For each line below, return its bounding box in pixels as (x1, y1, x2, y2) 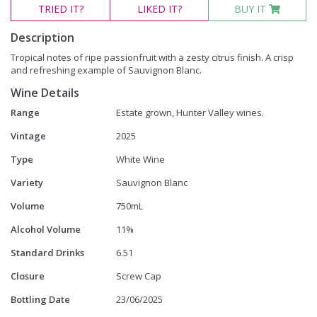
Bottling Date (11, 292, 70, 306)
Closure (11, 269, 45, 282)
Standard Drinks (11, 246, 84, 259)
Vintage (11, 129, 46, 142)
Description (11, 29, 74, 45)
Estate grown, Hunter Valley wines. (116, 105, 265, 119)
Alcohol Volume (11, 222, 81, 236)
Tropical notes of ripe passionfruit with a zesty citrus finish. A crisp (11, 50, 294, 64)
